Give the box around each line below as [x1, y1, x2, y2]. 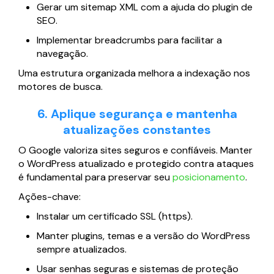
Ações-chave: [18, 190, 81, 204]
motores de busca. [18, 80, 103, 94]
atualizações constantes [63, 122, 211, 138]
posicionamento [172, 171, 245, 184]
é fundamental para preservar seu [18, 171, 172, 184]
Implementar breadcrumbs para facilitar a [37, 34, 222, 47]
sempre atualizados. [37, 243, 127, 256]
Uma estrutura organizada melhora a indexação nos [18, 67, 250, 80]
